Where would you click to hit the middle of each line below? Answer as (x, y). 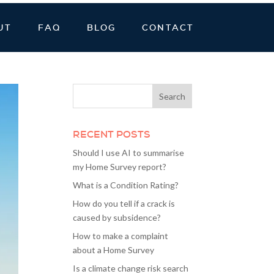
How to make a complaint (121, 236)
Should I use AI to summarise (129, 153)
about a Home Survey (114, 250)
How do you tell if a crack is (124, 203)
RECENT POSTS (112, 134)
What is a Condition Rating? (126, 185)
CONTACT (168, 28)
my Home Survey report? (120, 167)
